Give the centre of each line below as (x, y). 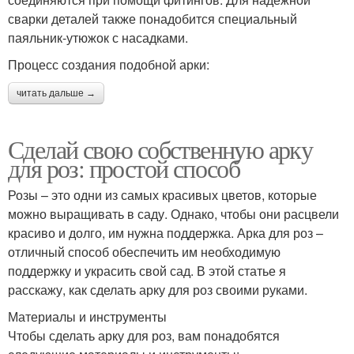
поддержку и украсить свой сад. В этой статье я (147, 271)
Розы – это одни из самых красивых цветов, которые (162, 195)
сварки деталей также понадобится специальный (153, 19)
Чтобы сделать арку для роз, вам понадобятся (144, 336)
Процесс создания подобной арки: (109, 65)
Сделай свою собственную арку (160, 149)
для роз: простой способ (124, 168)
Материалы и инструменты (87, 317)
